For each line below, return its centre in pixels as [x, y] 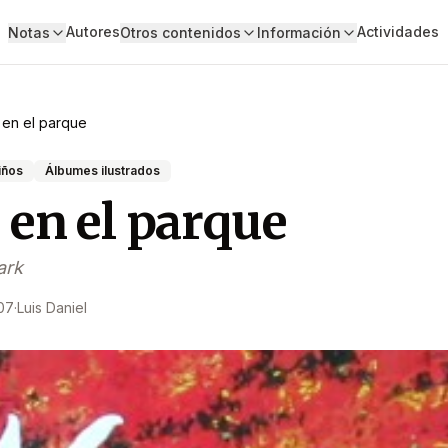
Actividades [397, 31]
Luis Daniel [52, 307]
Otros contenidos [180, 32]
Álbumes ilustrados [102, 170]
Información [298, 32]
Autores [92, 31]
